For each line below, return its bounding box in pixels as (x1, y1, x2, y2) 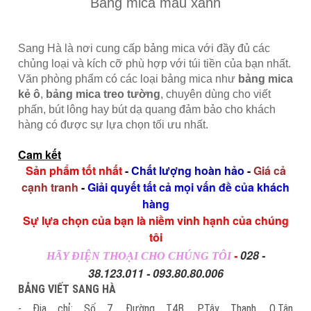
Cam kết (18, 146, 61, 162)
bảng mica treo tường (46, 87, 160, 100)
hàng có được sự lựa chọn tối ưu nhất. (18, 118, 208, 131)
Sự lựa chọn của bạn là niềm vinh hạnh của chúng (22, 212, 289, 228)
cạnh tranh (22, 178, 78, 195)
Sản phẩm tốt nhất (25, 162, 122, 178)
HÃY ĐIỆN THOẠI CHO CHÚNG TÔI (46, 249, 231, 262)
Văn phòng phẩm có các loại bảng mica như (18, 72, 238, 85)
